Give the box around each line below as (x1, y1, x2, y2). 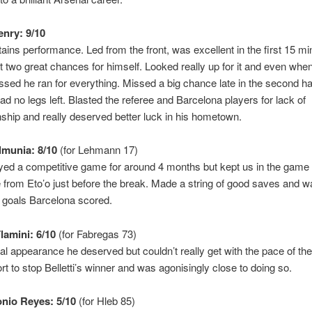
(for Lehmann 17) (56, 142, 138, 157)
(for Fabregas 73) (55, 226, 136, 241)
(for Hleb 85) (75, 293, 135, 309)
